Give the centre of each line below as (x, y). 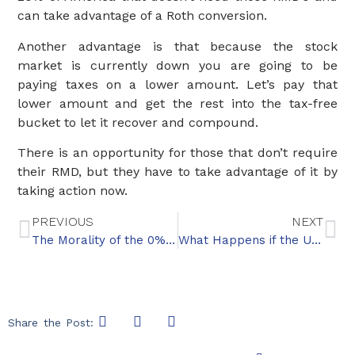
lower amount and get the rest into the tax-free (177, 103)
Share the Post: (51, 323)
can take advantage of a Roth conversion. (143, 16)
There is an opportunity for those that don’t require (177, 153)
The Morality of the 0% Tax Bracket (171, 240)
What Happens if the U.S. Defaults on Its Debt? (316, 240)
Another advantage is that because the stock (177, 46)
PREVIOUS (63, 221)
